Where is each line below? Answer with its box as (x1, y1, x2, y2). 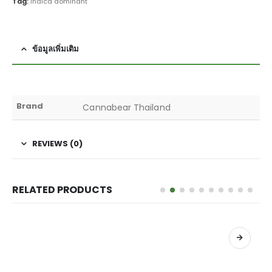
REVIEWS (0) (32, 137, 83, 149)
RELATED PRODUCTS (12, 182, 112, 197)
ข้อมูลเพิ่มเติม (32, 42, 79, 55)
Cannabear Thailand (83, 101, 171, 114)
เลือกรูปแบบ (58, 233, 94, 243)
